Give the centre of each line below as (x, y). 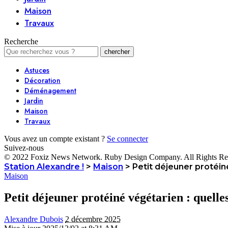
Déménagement (50, 91)
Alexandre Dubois (34, 219)
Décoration (42, 80)
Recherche (21, 41)
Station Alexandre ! (44, 167)
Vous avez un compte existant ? (54, 139)
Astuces (37, 70)
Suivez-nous (24, 148)
